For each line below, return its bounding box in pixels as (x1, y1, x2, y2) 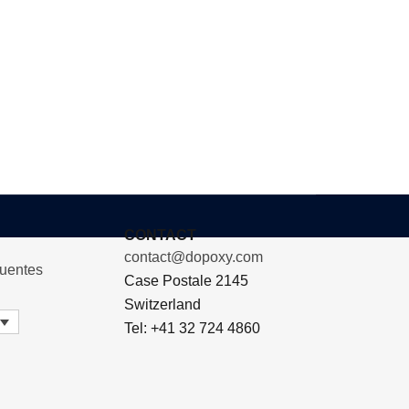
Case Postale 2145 (124, 273, 248, 288)
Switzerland (124, 297, 201, 312)
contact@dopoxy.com (124, 249, 263, 265)
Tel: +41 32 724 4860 (124, 320, 260, 336)
